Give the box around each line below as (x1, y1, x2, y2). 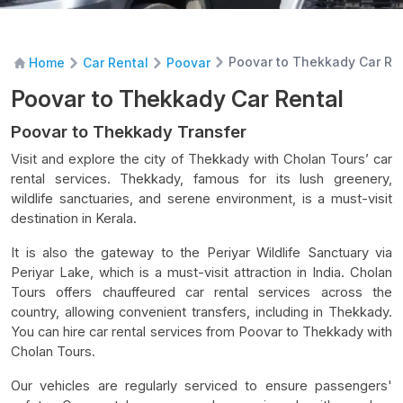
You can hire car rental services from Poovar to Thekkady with (11, 323, 392, 340)
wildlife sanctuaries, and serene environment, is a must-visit (11, 190, 392, 207)
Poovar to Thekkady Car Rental (11, 85, 344, 112)
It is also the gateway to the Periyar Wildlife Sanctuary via (11, 244, 392, 261)
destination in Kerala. (11, 210, 137, 227)
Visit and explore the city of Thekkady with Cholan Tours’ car (11, 150, 392, 167)
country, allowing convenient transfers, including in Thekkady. (11, 303, 392, 320)
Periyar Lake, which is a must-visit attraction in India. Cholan (11, 264, 392, 281)
